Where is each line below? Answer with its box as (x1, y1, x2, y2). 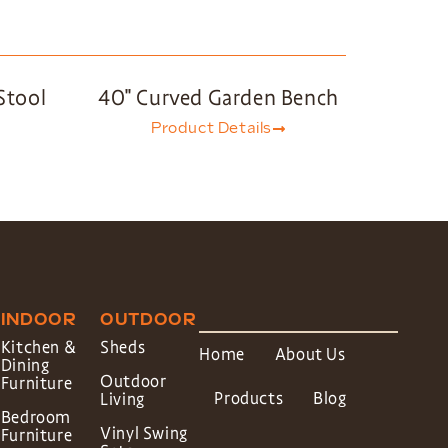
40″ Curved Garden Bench (98, 85, 339, 111)
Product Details (151, 120, 272, 137)
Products (214, 388, 284, 409)
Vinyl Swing (100, 423, 188, 444)
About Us (274, 344, 346, 365)
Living (100, 389, 145, 410)
